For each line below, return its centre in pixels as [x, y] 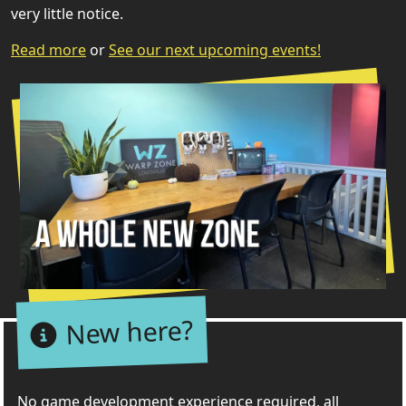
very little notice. [67, 14]
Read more [48, 50]
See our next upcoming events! [215, 50]
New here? [130, 332]
